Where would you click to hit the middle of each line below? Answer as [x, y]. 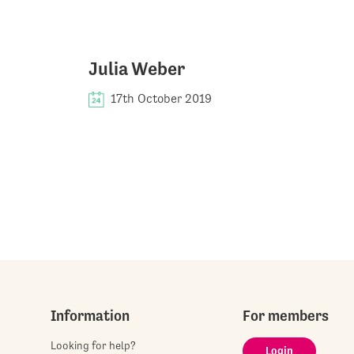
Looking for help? [93, 345]
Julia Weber [137, 69]
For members [286, 315]
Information [90, 315]
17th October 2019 [161, 98]
